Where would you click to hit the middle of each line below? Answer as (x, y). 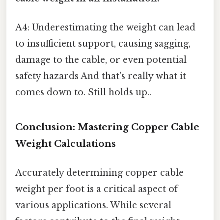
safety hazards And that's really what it (101, 76)
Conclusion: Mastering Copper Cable (107, 127)
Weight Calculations (66, 144)
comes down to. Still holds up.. (83, 93)
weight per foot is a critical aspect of (96, 189)
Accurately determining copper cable (99, 173)
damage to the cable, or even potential (101, 60)
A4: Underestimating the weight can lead (105, 28)
